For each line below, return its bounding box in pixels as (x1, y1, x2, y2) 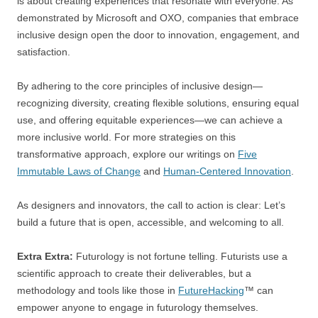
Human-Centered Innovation (163, 165, 291, 177)
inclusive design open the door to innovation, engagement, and (17, 28, 300, 40)
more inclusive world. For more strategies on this (17, 131, 236, 143)
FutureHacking (178, 284, 244, 296)
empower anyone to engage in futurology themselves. (17, 301, 258, 313)
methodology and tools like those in (17, 284, 178, 296)
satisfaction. (17, 45, 70, 57)
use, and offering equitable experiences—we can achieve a (17, 114, 283, 126)
